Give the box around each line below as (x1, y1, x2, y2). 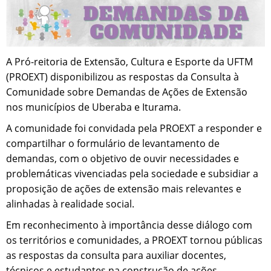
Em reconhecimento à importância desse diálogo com (6, 218, 252, 232)
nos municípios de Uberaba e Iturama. (6, 100, 181, 114)
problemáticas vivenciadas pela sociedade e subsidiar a (6, 166, 258, 180)
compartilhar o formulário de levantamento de (6, 136, 220, 150)
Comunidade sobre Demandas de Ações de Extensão (6, 85, 247, 99)
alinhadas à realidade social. (6, 197, 134, 211)
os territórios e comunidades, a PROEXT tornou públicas (6, 233, 263, 247)
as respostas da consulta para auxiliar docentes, (6, 248, 226, 262)
